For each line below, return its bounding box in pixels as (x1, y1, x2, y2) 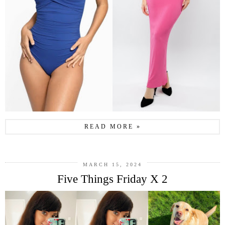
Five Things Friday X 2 (57, 173, 168, 186)
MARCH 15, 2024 (83, 162, 142, 168)
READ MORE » (84, 123, 141, 131)
